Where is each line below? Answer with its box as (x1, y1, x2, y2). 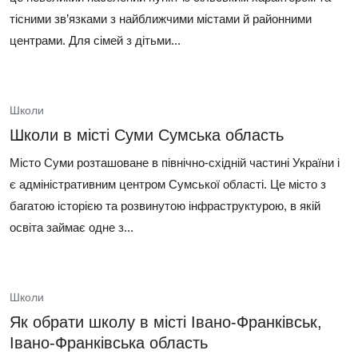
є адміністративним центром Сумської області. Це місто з (10, 177, 326, 191)
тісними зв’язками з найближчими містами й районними (10, 12, 312, 26)
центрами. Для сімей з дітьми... (10, 34, 181, 47)
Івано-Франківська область (10, 334, 208, 352)
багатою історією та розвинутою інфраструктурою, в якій (10, 199, 320, 213)
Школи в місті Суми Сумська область (10, 126, 284, 144)
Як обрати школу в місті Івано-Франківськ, (10, 313, 322, 331)
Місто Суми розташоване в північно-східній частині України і (10, 156, 340, 169)
